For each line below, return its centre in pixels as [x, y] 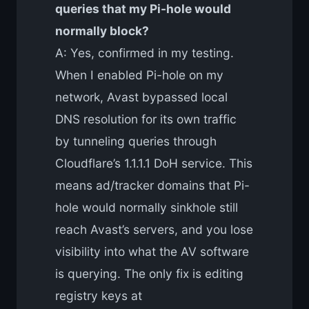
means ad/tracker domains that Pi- [152, 186]
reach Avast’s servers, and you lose [154, 230]
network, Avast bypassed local [141, 97]
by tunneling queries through [136, 141]
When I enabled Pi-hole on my [139, 75]
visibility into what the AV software [152, 252]
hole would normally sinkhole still [147, 208]
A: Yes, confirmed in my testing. [144, 53]
